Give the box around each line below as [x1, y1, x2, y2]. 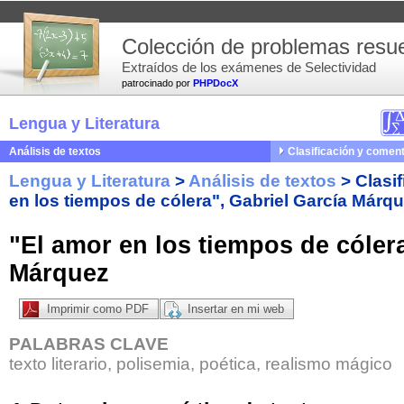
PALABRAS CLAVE [9, 335, 169, 354]
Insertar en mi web [188, 302, 284, 317]
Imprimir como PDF [47, 302, 149, 317]
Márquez [9, 259, 109, 287]
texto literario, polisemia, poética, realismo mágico [9, 354, 392, 374]
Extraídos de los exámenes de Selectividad [122, 60, 376, 75]
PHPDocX [193, 78, 238, 88]
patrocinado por [122, 78, 193, 88]
